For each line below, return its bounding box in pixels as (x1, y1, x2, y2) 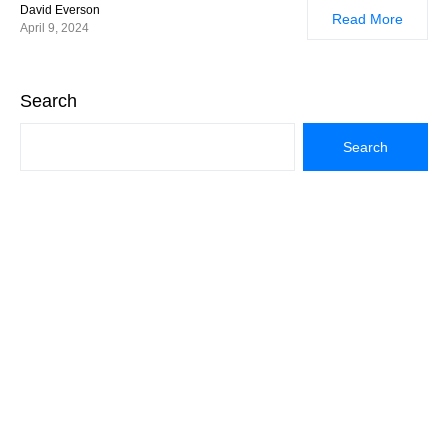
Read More (332, 11, 403, 27)
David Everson (20, 3, 100, 17)
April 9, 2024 (20, 21, 89, 35)
